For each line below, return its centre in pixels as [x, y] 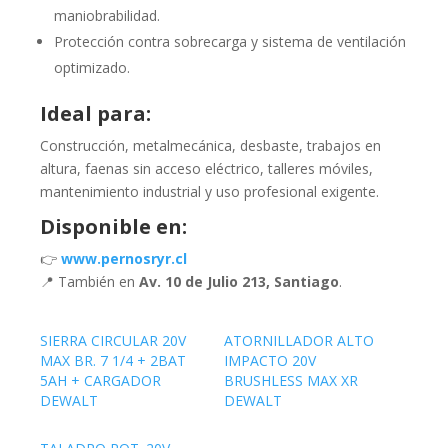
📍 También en [89, 282]
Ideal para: [95, 114]
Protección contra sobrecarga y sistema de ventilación [230, 42]
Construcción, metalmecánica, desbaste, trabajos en [210, 146]
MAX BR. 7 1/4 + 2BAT [113, 361]
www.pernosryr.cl [124, 259]
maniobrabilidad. [107, 16]
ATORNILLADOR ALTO [299, 341]
